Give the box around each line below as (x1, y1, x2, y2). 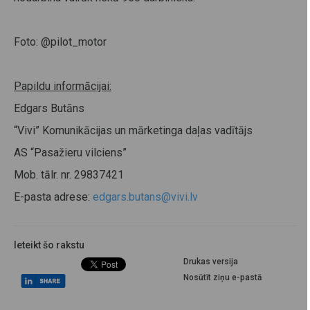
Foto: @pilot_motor (14, 35, 107, 48)
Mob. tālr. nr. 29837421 (14, 167, 124, 181)
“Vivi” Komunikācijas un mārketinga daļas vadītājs (14, 123, 253, 137)
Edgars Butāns (14, 101, 84, 115)
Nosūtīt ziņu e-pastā (183, 272, 262, 282)
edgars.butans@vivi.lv (93, 190, 198, 203)
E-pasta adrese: (14, 190, 93, 203)
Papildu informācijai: (14, 79, 111, 93)
